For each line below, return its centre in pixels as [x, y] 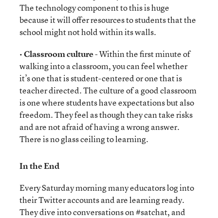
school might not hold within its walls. [88, 32]
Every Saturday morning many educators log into [107, 188]
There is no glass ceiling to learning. [84, 139]
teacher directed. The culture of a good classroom [108, 90]
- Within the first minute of [142, 54]
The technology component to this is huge [94, 8]
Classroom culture [59, 54]
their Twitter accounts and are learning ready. [102, 200]
